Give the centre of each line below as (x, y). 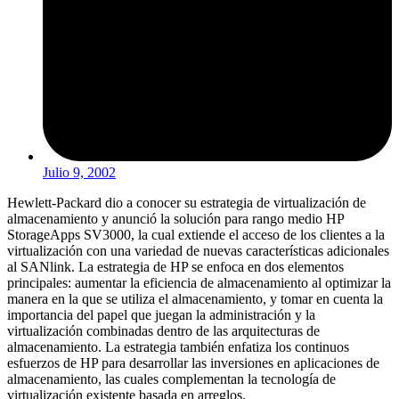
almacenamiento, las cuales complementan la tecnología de (171, 379)
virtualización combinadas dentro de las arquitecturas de (163, 330)
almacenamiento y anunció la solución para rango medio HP (175, 218)
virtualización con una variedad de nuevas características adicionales (198, 250)
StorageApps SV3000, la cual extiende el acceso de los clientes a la (196, 234)
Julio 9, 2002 (79, 172)
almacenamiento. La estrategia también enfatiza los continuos (178, 346)
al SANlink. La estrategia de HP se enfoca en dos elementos (175, 266)
